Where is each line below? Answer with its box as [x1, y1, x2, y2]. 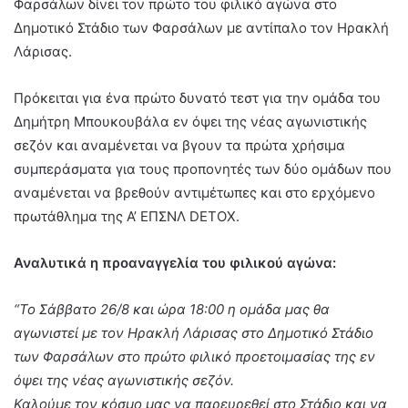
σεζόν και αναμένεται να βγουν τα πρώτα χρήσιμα [14, 137, 345, 154]
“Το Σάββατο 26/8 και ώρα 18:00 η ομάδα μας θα [14, 301, 330, 318]
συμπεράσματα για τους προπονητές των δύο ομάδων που [14, 160, 392, 178]
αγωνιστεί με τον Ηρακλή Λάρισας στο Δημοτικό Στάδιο [14, 324, 373, 342]
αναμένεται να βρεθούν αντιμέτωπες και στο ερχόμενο [14, 184, 375, 201]
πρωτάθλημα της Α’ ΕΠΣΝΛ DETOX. [14, 208, 240, 225]
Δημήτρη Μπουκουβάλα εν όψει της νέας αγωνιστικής [14, 113, 367, 130]
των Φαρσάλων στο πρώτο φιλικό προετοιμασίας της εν [14, 348, 375, 365]
